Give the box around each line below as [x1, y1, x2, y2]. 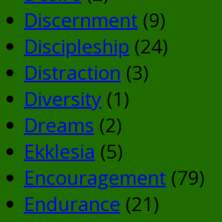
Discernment [24, 6, 138, 33]
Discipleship [24, 33, 129, 59]
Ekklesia [24, 138, 95, 165]
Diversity [24, 85, 102, 112]
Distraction [24, 59, 121, 86]
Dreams [24, 111, 94, 138]
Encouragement [24, 164, 166, 191]
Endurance [24, 190, 120, 217]
